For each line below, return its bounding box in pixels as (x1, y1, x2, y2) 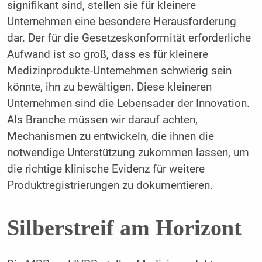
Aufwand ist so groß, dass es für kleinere (6, 48, 208, 61)
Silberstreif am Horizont (6, 215, 242, 240)
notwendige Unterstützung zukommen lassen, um (6, 146, 249, 160)
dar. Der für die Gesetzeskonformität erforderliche (6, 32, 251, 45)
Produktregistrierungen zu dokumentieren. (6, 179, 213, 192)
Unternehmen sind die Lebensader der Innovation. (6, 97, 250, 111)
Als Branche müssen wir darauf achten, (6, 113, 198, 127)
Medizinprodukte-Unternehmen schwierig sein (6, 64, 232, 78)
